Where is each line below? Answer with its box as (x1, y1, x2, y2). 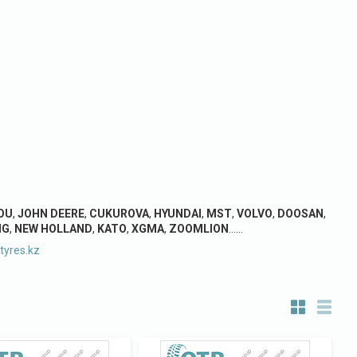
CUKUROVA (88, 207, 149, 220)
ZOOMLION (168, 222, 229, 235)
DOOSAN (277, 207, 324, 220)
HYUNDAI (153, 207, 202, 220)
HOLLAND (40, 222, 92, 235)
